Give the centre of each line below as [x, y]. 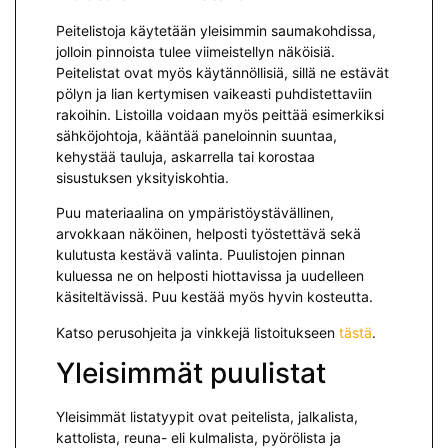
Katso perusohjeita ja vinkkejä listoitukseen [197, 332]
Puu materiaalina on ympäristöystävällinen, [195, 213]
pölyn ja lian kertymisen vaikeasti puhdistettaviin [214, 93]
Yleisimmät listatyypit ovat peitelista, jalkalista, [207, 417]
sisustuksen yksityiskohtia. [142, 177]
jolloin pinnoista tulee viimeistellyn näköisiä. [195, 51]
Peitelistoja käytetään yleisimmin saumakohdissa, [216, 30]
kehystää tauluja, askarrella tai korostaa [185, 156]
